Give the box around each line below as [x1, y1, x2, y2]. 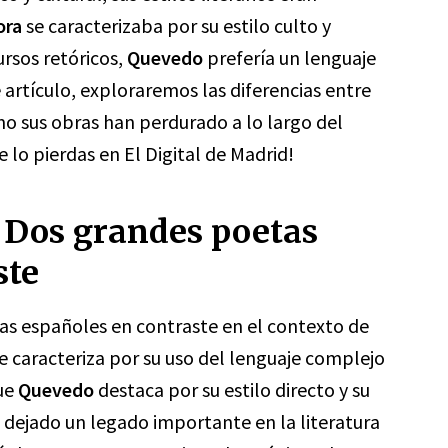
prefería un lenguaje [203, 45, 376, 70]
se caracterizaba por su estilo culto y [22, 13, 331, 38]
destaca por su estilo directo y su [94, 377, 370, 402]
